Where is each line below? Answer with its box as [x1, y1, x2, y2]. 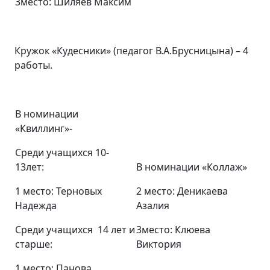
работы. [14, 58, 52, 72]
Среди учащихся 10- [15, 146, 109, 159]
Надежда [15, 199, 57, 212]
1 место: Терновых [15, 184, 102, 198]
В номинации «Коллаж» [136, 160, 247, 174]
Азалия [136, 199, 169, 212]
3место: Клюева [136, 223, 210, 236]
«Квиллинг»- [15, 122, 72, 135]
